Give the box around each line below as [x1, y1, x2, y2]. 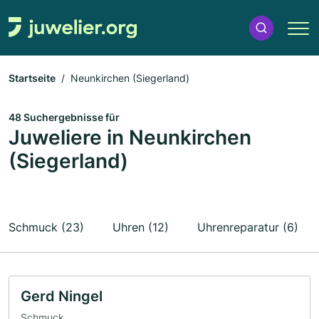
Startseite [9, 72, 56, 84]
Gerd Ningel [21, 288, 103, 305]
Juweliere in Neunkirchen [9, 125, 251, 150]
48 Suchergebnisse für [9, 111, 120, 123]
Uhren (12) [113, 220, 169, 234]
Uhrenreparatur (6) [197, 220, 298, 234]
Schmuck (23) [9, 220, 84, 234]
